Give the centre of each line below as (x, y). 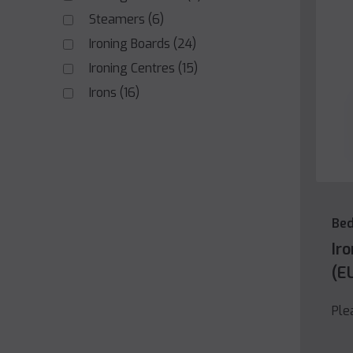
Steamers (117, 20)
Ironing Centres (132, 69)
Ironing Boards (130, 44)
